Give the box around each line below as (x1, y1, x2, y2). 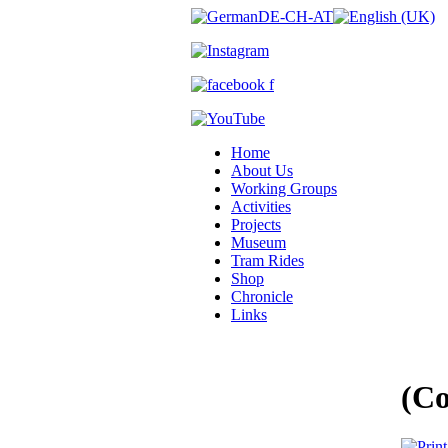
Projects (231, 216, 281, 233)
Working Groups (231, 180, 337, 197)
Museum (231, 234, 286, 251)
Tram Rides (231, 252, 304, 269)
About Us (231, 162, 293, 179)
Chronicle (231, 288, 293, 305)
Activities (231, 198, 291, 215)
